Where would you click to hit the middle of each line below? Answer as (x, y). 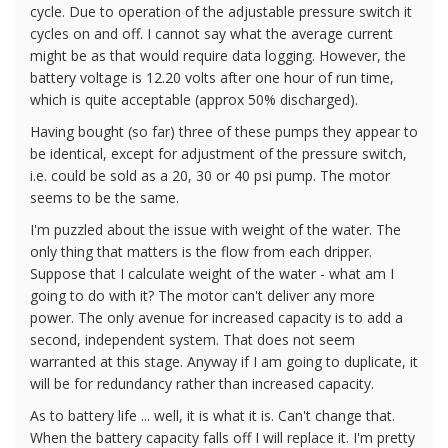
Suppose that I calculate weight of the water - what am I (212, 273)
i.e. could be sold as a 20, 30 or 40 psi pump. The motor (210, 175)
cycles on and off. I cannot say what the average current (211, 33)
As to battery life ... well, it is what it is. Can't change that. (212, 415)
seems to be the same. (104, 197)
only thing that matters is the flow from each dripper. (201, 251)
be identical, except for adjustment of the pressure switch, (218, 153)
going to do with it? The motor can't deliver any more (202, 295)
